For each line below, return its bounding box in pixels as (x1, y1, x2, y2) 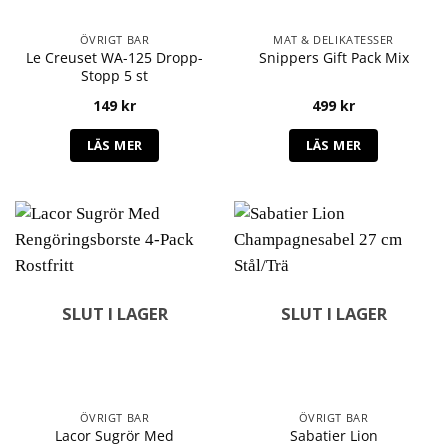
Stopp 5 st (81, 65, 148, 85)
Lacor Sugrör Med (55, 425, 174, 445)
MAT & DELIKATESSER (273, 32, 394, 47)
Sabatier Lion (289, 425, 378, 445)
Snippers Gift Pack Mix (258, 48, 409, 68)
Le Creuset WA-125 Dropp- (26, 47, 203, 67)
